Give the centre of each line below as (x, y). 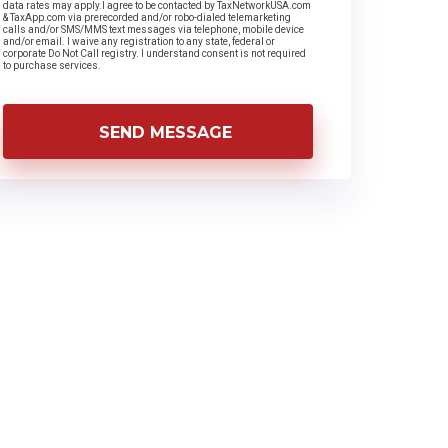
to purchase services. (52, 65)
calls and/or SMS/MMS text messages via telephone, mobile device (153, 29)
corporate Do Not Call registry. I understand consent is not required (154, 53)
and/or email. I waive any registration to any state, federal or (139, 41)
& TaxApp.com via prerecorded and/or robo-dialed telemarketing (147, 17)
